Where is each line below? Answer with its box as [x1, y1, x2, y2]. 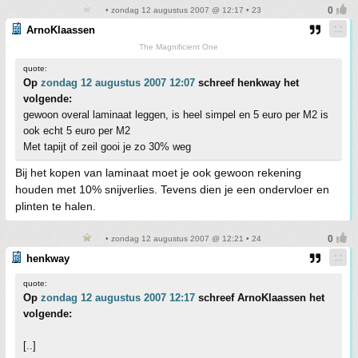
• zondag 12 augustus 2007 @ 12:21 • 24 [103, 234, 261, 244]
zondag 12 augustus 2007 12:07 [41, 77, 195, 89]
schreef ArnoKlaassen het [195, 292, 324, 304]
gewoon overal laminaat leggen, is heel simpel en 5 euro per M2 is [23, 109, 328, 121]
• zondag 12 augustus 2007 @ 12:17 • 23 [103, 6, 261, 15]
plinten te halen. [15, 200, 96, 213]
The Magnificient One [139, 42, 218, 52]
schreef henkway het [195, 77, 299, 89]
